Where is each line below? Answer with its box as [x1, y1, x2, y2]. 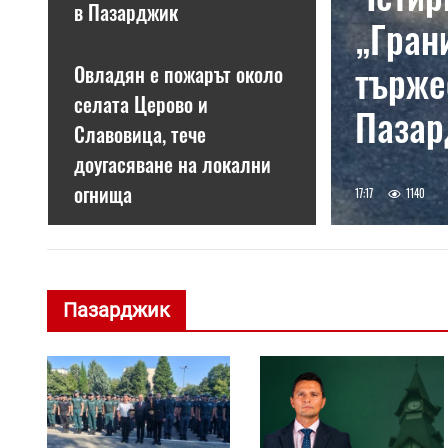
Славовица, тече [73, 119, 206, 149]
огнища [73, 179, 132, 209]
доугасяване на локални [73, 149, 271, 179]
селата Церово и [73, 89, 208, 119]
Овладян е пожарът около [73, 59, 283, 89]
